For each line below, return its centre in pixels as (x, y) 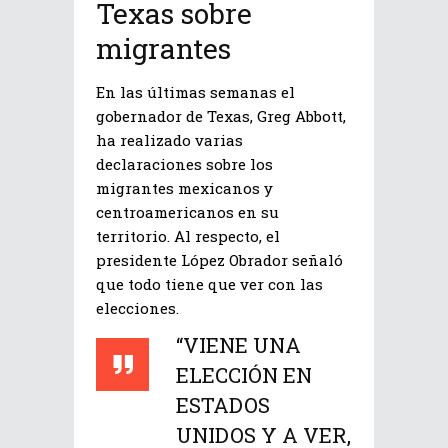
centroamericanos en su (187, 211)
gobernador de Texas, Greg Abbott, (221, 115)
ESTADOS (223, 404)
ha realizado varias (169, 139)
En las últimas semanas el (195, 91)
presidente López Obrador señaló (219, 259)
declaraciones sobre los (184, 163)
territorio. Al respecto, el (188, 235)
